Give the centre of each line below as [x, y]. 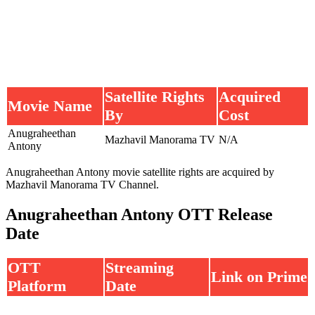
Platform [37, 286]
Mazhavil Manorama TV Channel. [82, 184]
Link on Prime [259, 277]
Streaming [140, 268]
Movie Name [50, 105]
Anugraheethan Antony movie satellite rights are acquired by [140, 172]
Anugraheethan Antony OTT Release [139, 214]
